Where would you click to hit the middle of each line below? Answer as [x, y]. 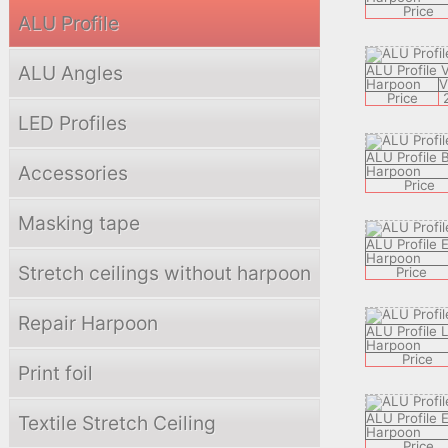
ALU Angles [70, 73]
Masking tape [79, 223]
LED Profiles [72, 123]
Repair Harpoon [88, 323]
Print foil [55, 373]
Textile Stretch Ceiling [117, 423]
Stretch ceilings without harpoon [164, 273]
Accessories [73, 173]
